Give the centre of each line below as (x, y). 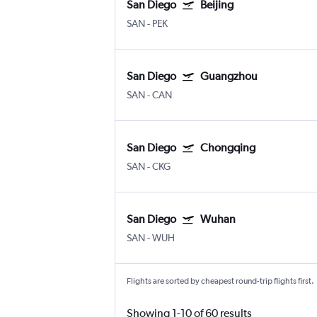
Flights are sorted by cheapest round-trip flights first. (220, 281)
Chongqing (228, 148)
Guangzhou (229, 76)
